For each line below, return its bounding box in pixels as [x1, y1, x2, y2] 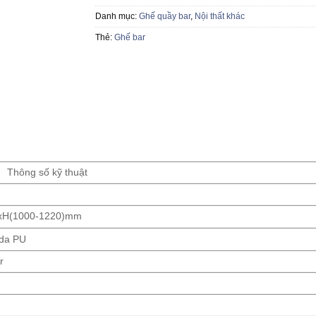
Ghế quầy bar [138, 11, 190, 22]
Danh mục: [95, 11, 139, 22]
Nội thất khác [194, 11, 245, 22]
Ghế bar [114, 32, 145, 43]
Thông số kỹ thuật [6, 167, 87, 178]
